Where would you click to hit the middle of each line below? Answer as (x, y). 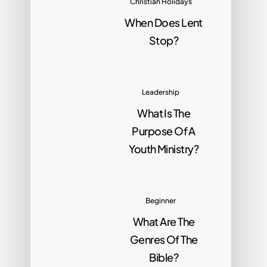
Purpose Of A (164, 131)
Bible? (164, 257)
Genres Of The (164, 239)
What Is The (164, 113)
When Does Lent (164, 22)
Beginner (161, 200)
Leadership (161, 92)
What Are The (164, 221)
